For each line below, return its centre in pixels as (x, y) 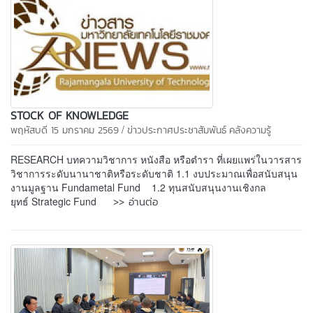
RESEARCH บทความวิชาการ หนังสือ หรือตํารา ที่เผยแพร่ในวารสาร (156, 159)
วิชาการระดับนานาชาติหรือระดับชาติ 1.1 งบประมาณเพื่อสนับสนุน (154, 173)
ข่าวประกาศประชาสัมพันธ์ (177, 130)
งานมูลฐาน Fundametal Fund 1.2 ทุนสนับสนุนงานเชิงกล (138, 187)
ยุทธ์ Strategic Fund (62, 201)
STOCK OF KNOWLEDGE (70, 115)
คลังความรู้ (250, 130)
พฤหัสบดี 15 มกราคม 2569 (65, 130)
